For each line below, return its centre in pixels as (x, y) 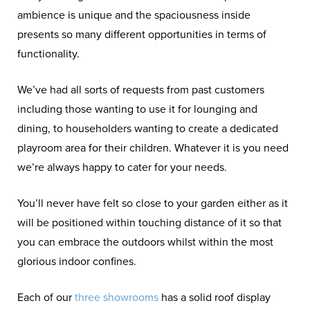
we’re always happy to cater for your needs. (122, 167)
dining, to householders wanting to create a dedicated (148, 128)
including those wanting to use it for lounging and (138, 109)
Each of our (46, 297)
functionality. (49, 54)
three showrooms (117, 297)
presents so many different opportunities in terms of (142, 34)
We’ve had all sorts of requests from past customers (141, 90)
